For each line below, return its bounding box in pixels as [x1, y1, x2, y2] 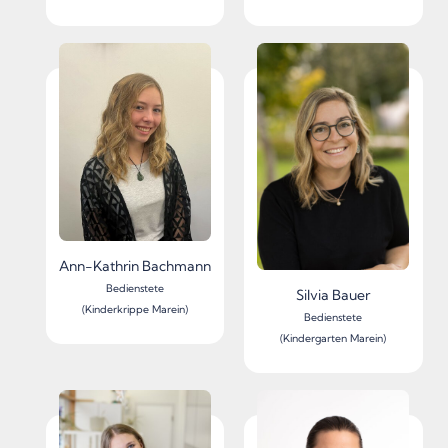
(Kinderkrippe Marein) [81, 302, 188, 316]
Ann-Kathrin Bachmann [58, 256, 211, 275]
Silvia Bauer [296, 285, 371, 304]
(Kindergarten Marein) [280, 331, 387, 345]
